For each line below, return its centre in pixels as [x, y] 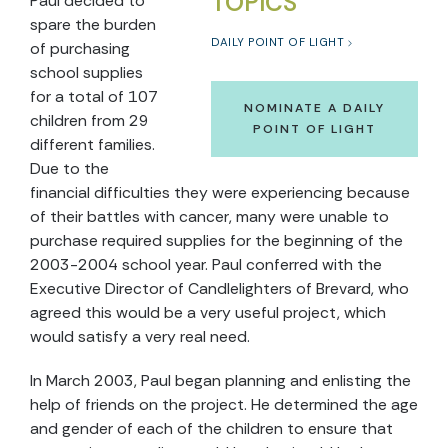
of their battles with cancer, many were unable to [209, 216]
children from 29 [89, 120]
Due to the [69, 168]
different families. [92, 144]
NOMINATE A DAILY [314, 108]
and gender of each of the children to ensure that [211, 428]
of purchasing [80, 48]
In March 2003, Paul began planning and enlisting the [220, 380]
